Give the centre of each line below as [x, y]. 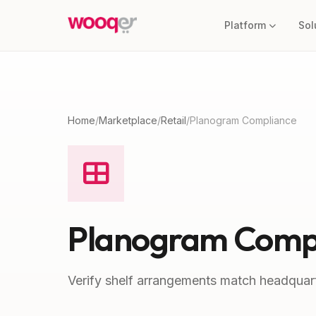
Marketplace [128, 120]
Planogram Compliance [243, 120]
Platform [245, 25]
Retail [174, 120]
